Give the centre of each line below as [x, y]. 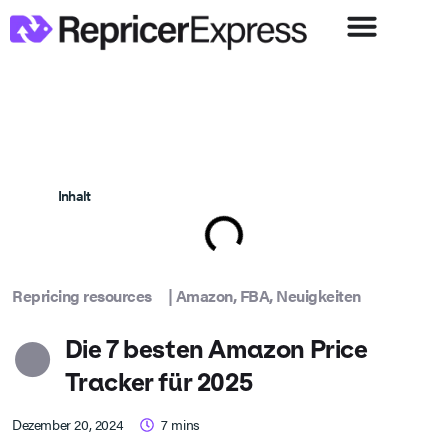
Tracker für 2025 [158, 383]
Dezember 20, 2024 [68, 424]
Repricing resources [82, 296]
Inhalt [74, 195]
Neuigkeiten [318, 296]
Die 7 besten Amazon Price [216, 350]
